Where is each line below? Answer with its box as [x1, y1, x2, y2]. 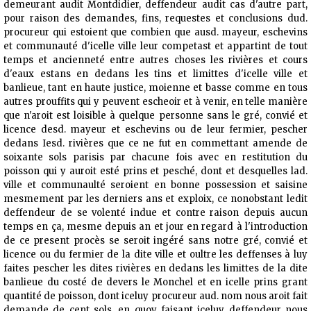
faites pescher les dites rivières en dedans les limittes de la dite [3, 262, 308, 275]
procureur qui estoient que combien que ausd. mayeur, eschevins [3, 26, 308, 39]
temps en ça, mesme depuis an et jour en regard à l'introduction [3, 221, 308, 233]
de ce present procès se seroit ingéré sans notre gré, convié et [3, 235, 308, 247]
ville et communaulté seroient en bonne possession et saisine [3, 179, 308, 192]
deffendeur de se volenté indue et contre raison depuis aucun [3, 207, 308, 219]
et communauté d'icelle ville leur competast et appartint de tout [3, 40, 308, 53]
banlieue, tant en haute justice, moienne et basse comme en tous [3, 82, 308, 94]
